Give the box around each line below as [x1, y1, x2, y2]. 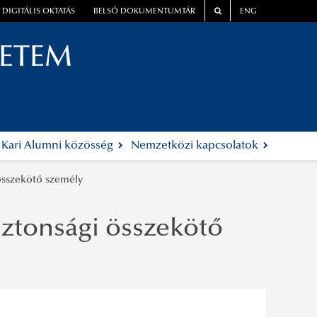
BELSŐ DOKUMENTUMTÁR [93, 8, 196, 16]
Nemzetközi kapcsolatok [130, 140, 261, 152]
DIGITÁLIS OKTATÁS [2, 8, 76, 16]
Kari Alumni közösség [1, 140, 117, 152]
